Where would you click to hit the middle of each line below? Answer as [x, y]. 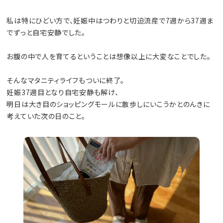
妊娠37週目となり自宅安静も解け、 [63, 92]
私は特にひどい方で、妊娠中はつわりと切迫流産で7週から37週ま [110, 21]
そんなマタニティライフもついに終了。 [66, 80]
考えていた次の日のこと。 [46, 116]
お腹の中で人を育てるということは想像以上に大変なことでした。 [109, 56]
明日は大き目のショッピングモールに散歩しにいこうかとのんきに [108, 104]
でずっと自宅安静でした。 [46, 33]
